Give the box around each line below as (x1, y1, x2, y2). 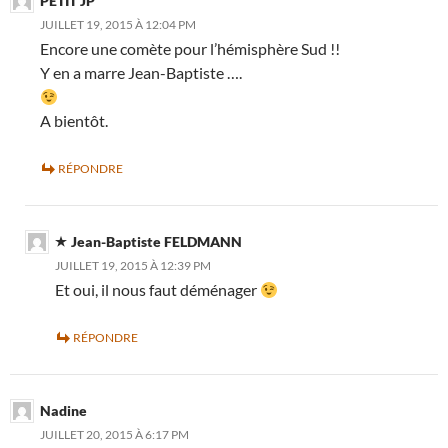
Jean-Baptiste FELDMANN (71, 233, 242, 251)
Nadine (40, 402, 87, 420)
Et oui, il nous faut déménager (55, 280, 260, 300)
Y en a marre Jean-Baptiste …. (40, 63, 242, 83)
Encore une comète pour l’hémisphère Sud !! (40, 39, 340, 59)
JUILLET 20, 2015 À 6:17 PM (40, 427, 189, 443)
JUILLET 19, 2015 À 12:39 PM (55, 258, 211, 274)
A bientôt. (40, 111, 108, 131)
